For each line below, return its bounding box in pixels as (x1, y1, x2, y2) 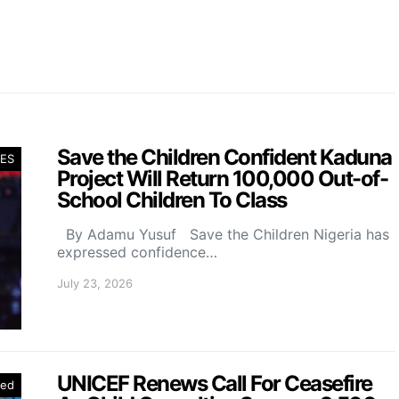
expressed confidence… (57, 242, 217, 261)
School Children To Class (57, 186, 287, 213)
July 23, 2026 (57, 275, 133, 290)
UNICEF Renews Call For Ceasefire (57, 370, 372, 396)
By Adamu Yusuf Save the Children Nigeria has (57, 224, 389, 243)
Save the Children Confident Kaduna (57, 143, 392, 170)
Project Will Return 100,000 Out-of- (57, 165, 388, 191)
